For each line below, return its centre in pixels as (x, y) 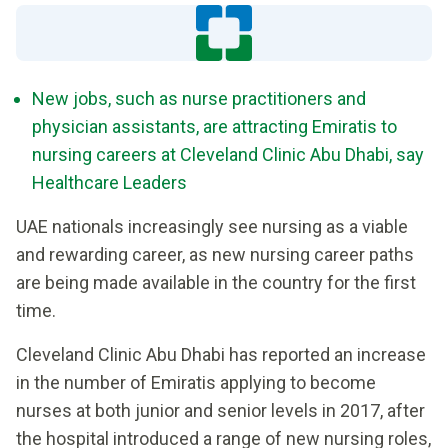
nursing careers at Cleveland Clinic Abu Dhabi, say (228, 154)
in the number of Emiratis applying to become (196, 382)
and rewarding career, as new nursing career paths (215, 254)
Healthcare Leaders (109, 182)
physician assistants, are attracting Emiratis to (214, 126)
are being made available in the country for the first (216, 282)
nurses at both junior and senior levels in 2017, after (220, 410)
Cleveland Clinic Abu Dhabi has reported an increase (221, 354)
